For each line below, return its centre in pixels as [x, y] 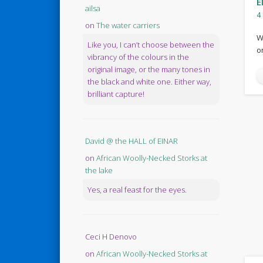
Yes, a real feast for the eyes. [137, 190]
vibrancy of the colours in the [138, 57]
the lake [99, 171]
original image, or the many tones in [149, 70]
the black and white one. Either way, [149, 82]
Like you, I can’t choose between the [151, 45]
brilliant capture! [116, 94]
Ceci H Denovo [111, 237]
